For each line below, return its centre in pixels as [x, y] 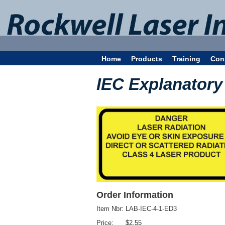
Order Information [135, 195]
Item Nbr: [111, 209]
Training [186, 59]
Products [147, 59]
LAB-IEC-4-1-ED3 [151, 209]
